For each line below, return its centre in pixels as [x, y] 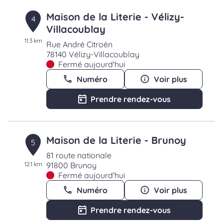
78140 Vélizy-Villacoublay [93, 54]
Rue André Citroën [79, 44]
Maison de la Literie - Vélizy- [115, 17]
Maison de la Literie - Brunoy [116, 140]
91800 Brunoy [71, 165]
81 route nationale [79, 155]
